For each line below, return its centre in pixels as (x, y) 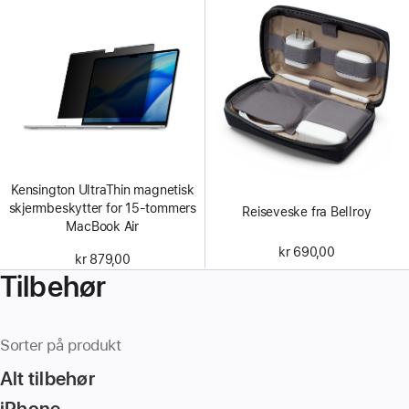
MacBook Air (103, 226)
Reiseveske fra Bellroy (307, 211)
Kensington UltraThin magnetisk (103, 189)
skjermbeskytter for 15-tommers (102, 208)
